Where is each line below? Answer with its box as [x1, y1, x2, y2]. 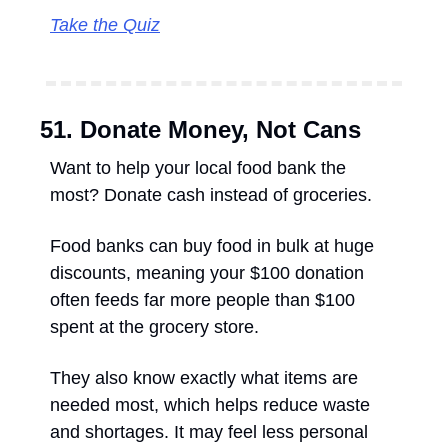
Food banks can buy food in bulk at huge [50, 235, 374, 256]
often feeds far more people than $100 [50, 289, 355, 310]
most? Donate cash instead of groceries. [50, 184, 377, 205]
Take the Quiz [50, 14, 160, 35]
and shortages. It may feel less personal [50, 421, 368, 442]
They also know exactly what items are [50, 367, 358, 388]
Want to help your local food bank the [50, 157, 346, 178]
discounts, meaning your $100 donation [50, 262, 364, 283]
